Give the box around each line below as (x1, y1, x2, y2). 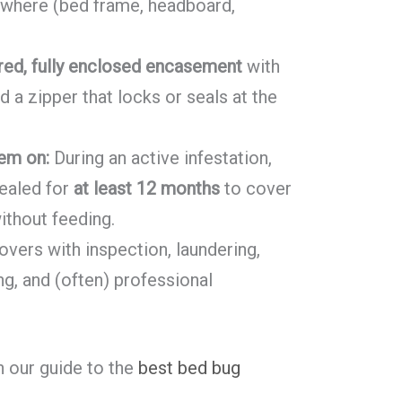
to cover (220, 178, 293, 200)
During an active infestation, (49, 147, 273, 170)
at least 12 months (74, 178, 221, 200)
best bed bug (138, 357, 241, 380)
